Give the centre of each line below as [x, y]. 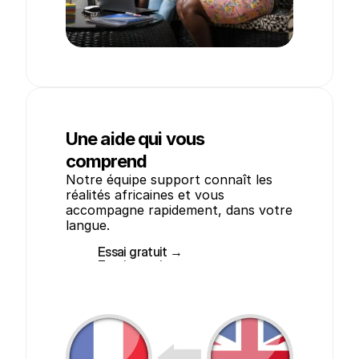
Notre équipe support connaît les [169, 179]
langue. [88, 225]
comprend [106, 161]
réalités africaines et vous [145, 195]
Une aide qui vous [135, 139]
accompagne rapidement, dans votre [179, 210]
